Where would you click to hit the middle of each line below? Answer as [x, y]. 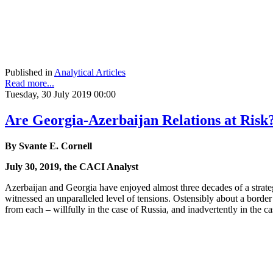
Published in [29, 73]
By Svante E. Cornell [48, 146]
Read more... [30, 83]
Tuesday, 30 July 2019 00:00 [60, 94]
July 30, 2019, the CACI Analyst [72, 167]
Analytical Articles [90, 73]
